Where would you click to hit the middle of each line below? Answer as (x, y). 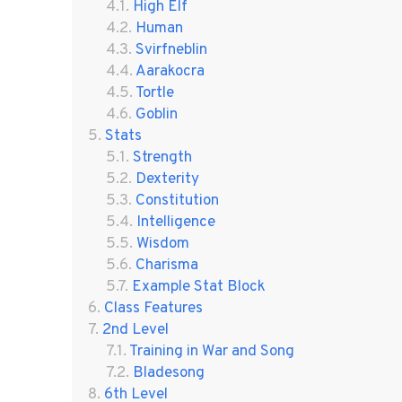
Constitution (177, 201)
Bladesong (168, 373)
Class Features (153, 308)
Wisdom (162, 244)
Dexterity (167, 179)
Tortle (154, 93)
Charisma (166, 265)
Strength (162, 157)
